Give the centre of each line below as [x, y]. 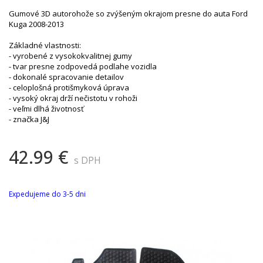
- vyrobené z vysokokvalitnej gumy [70, 56]
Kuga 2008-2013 [36, 24]
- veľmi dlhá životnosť [46, 109]
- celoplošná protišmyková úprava [69, 88]
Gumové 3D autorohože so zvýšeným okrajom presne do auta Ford [128, 14]
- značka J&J [29, 119]
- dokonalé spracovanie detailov [66, 77]
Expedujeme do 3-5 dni [47, 194]
